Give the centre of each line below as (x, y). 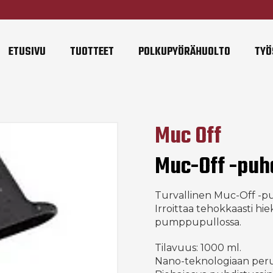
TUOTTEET (92, 52)
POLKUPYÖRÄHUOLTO (184, 52)
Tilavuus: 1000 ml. (198, 248)
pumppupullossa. (198, 222)
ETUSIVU (27, 52)
